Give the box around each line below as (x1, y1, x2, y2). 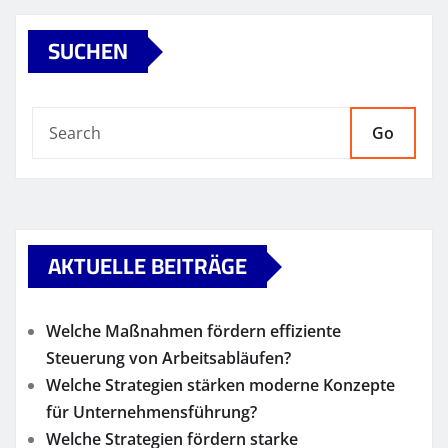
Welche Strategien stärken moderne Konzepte (46, 374, 395, 397)
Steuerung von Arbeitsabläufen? (46, 347, 291, 370)
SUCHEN (48, 30, 128, 73)
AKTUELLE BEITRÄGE (48, 245, 247, 288)
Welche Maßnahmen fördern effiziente (46, 320, 341, 343)
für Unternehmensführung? (46, 401, 257, 424)
